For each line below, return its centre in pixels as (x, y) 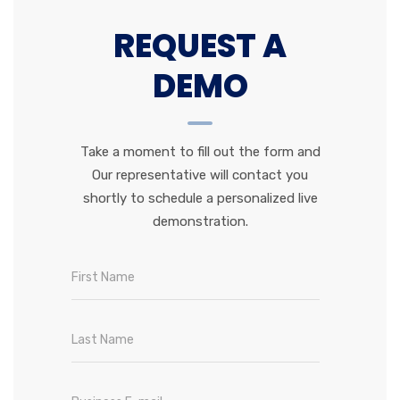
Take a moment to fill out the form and (200, 151)
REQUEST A (200, 46)
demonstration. (200, 221)
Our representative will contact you (200, 175)
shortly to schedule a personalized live (200, 198)
